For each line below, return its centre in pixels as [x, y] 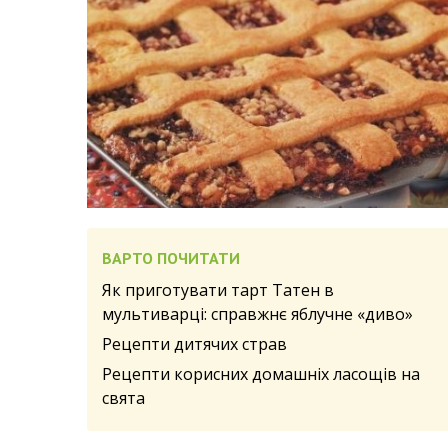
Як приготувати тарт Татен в [218, 289]
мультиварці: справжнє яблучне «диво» [257, 313]
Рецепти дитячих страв [194, 343]
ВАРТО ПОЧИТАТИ [171, 257]
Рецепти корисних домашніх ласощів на [261, 373]
